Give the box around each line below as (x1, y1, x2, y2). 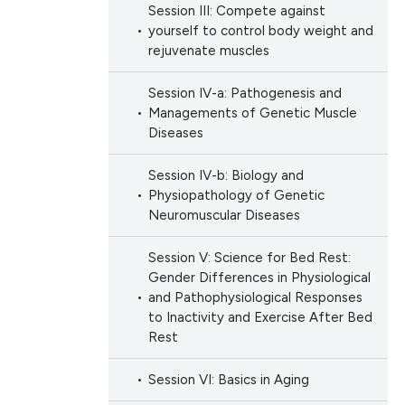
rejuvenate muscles (147, 42, 269, 60)
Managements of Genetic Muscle (147, 105, 357, 122)
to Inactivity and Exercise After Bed (147, 309, 372, 326)
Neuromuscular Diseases (147, 207, 300, 224)
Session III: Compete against (147, 3, 325, 20)
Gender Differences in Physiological (147, 269, 371, 287)
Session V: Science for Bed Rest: (147, 250, 351, 267)
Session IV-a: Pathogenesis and (147, 85, 342, 102)
